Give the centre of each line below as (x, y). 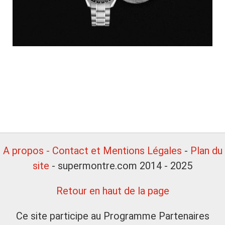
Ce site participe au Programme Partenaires (113, 216)
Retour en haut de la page (113, 191)
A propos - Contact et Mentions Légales (92, 150)
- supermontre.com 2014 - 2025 (121, 165)
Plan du (206, 150)
